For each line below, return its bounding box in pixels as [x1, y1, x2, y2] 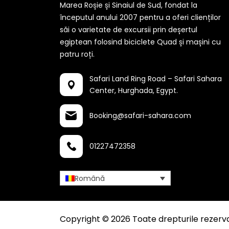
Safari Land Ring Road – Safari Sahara [89, 73, 222, 84]
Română [75, 173, 105, 184]
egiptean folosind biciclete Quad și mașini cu [60, 36, 221, 47]
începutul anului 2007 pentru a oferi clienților [60, 12, 221, 22]
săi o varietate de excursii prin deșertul [60, 24, 197, 35]
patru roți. [60, 49, 95, 59]
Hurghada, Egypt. [118, 85, 178, 96]
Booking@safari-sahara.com [89, 110, 191, 121]
